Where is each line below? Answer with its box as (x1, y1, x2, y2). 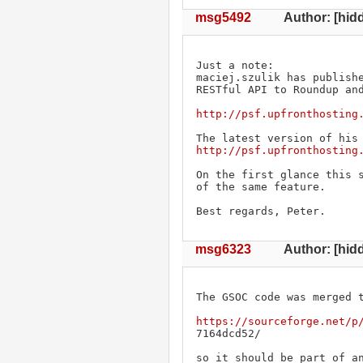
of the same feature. (196, 180, 326, 193)
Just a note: (196, 58, 280, 71)
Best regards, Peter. (196, 204, 326, 217)
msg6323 (195, 241, 251, 256)
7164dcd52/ (196, 327, 261, 340)
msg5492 (195, 10, 251, 24)
